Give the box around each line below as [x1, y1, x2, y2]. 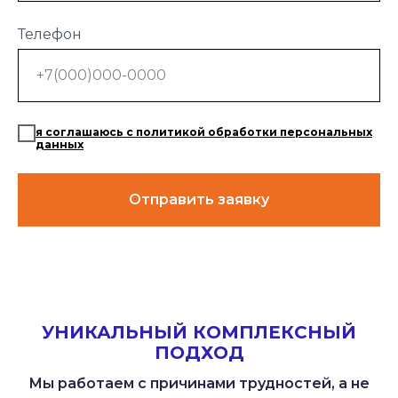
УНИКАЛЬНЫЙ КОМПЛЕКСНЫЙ [42, 321, 356, 343]
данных [36, 138, 84, 152]
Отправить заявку [129, 191, 269, 209]
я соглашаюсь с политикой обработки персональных [36, 125, 372, 139]
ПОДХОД [154, 341, 244, 363]
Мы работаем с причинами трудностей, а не [28, 374, 370, 392]
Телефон [18, 25, 82, 43]
